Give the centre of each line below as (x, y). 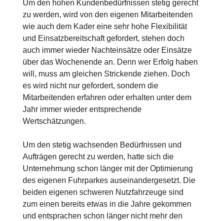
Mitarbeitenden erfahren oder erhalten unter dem (107, 98)
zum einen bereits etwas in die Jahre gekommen (107, 204)
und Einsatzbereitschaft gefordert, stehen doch (104, 38)
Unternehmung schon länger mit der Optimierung (108, 169)
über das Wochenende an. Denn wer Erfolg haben (110, 62)
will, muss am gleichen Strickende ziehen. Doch (106, 74)
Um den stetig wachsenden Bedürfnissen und (102, 145)
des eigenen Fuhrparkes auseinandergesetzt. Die (109, 181)
